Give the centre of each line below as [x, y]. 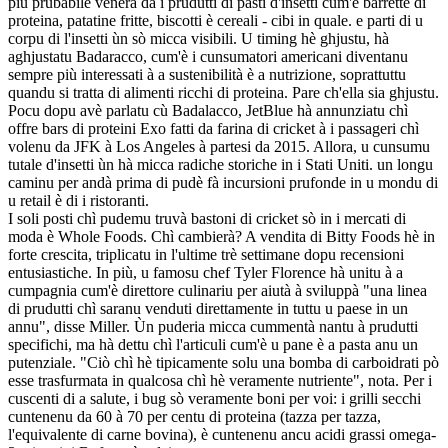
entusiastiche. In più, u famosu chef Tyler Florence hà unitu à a [205, 272]
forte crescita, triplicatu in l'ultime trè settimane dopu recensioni [206, 254]
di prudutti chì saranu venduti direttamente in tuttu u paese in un [208, 308]
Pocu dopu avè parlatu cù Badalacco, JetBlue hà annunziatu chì [208, 110]
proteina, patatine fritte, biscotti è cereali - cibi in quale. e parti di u [215, 20]
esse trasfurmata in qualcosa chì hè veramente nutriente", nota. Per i [220, 380]
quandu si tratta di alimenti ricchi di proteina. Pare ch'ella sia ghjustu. [223, 92]
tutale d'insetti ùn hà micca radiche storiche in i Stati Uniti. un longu [220, 164]
